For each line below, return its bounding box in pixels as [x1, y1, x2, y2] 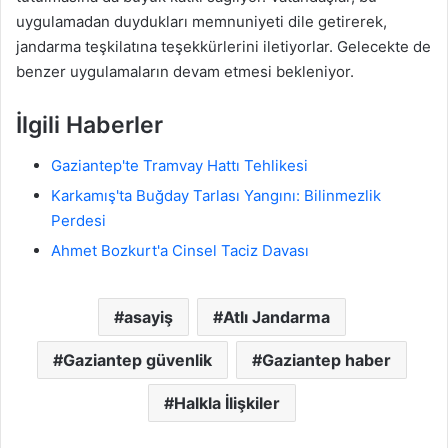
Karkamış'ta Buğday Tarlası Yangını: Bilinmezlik [51, 185, 381, 205]
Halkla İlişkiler [173, 392, 280, 413]
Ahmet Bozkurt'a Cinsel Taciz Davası [51, 240, 309, 260]
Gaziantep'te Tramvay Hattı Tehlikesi [51, 155, 308, 175]
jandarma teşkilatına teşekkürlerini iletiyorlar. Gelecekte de [16, 37, 431, 57]
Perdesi [51, 210, 106, 230]
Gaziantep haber [261, 349, 391, 370]
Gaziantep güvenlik [62, 349, 212, 370]
